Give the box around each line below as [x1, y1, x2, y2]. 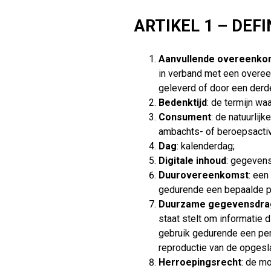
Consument [158, 111, 211, 123]
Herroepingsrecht [158, 256, 241, 268]
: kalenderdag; [177, 140, 235, 152]
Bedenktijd [158, 96, 207, 108]
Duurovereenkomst [158, 169, 249, 181]
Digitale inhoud [158, 154, 226, 166]
